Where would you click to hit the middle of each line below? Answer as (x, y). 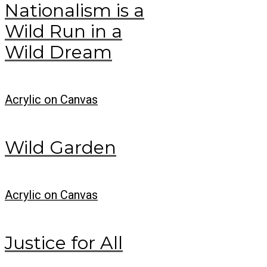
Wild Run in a (63, 31)
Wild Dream (58, 52)
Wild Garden (60, 147)
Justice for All (64, 243)
